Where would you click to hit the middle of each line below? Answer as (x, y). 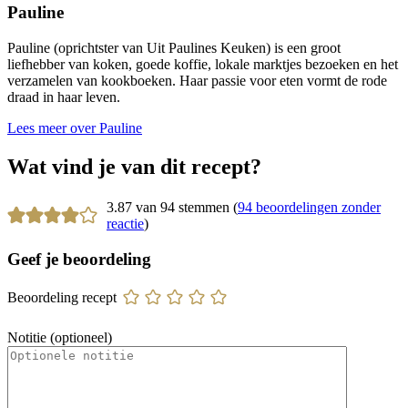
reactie (125, 223)
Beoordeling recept (62, 298)
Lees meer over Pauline (75, 128)
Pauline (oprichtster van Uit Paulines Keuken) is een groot (174, 48)
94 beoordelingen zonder (309, 207)
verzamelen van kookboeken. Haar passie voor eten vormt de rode (197, 81)
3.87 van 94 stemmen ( (172, 207)
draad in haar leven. (64, 97)
